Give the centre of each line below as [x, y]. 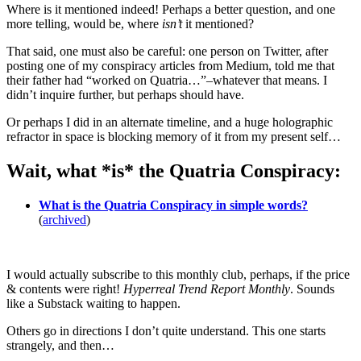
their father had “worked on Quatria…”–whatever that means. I [167, 80]
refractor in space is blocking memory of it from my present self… [174, 136]
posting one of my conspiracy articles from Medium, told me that [170, 65]
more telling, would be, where [84, 23]
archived [64, 219]
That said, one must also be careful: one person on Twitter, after [167, 51]
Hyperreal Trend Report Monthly [207, 288]
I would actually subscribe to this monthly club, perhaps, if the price [178, 274]
